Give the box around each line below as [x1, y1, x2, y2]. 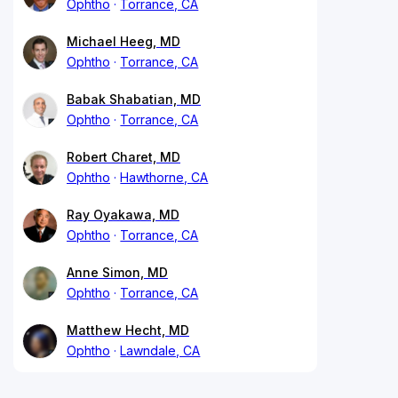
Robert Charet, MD [67, 148, 180, 164]
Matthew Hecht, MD [67, 322, 189, 338]
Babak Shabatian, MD [67, 91, 201, 107]
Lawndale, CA [120, 342, 201, 358]
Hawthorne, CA [120, 169, 209, 185]
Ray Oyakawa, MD [67, 206, 179, 222]
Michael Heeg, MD [67, 33, 180, 49]
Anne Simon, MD [67, 264, 168, 280]
